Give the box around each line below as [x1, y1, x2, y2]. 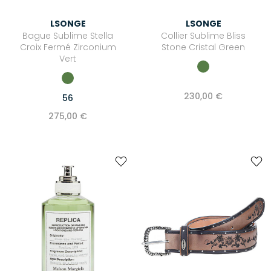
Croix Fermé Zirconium [19, 41, 116, 54]
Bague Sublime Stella [22, 30, 113, 42]
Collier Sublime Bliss [161, 30, 246, 42]
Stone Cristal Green [162, 41, 245, 54]
